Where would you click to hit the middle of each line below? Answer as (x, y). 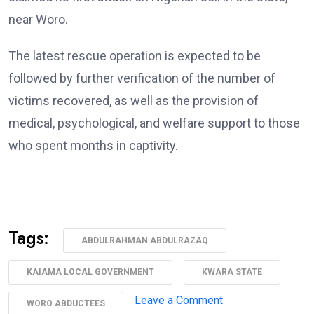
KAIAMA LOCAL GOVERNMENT (90, 272)
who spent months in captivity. (93, 145)
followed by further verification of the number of (142, 78)
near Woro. (38, 19)
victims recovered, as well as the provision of (134, 101)
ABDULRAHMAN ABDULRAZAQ (145, 240)
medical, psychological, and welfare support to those (154, 123)
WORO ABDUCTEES (66, 303)
